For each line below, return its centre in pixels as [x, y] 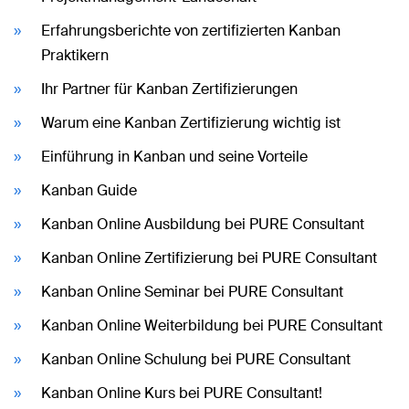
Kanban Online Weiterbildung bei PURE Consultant [212, 325]
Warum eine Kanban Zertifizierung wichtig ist [191, 122]
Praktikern [75, 55]
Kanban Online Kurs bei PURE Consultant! [182, 393]
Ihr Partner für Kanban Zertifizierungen [169, 89]
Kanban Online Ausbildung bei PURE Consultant [203, 224]
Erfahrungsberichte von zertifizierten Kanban [191, 30]
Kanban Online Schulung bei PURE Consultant [196, 359]
